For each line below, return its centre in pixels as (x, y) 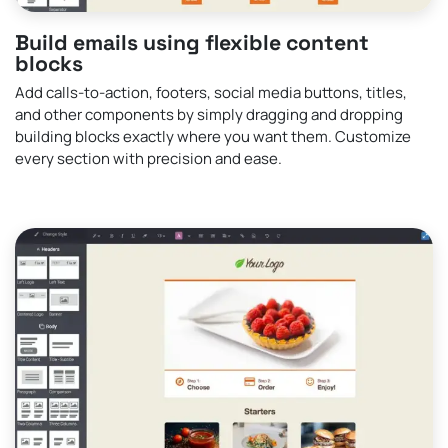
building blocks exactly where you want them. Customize (213, 137)
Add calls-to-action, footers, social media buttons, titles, (211, 93)
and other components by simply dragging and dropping (209, 115)
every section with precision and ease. (148, 159)
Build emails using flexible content (192, 43)
